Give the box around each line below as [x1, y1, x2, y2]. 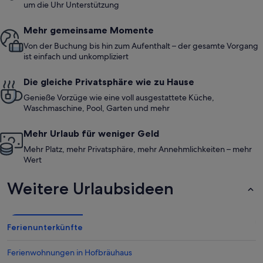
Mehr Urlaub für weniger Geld [23, 127, 159, 140]
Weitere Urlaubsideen [7, 178, 174, 199]
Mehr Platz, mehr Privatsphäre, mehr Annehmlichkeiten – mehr [23, 144, 252, 155]
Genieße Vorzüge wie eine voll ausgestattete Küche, [23, 92, 214, 103]
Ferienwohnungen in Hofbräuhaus [7, 247, 132, 258]
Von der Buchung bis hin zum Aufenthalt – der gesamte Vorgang [23, 41, 258, 52]
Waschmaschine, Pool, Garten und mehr [23, 103, 170, 114]
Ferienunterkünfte [7, 222, 83, 233]
